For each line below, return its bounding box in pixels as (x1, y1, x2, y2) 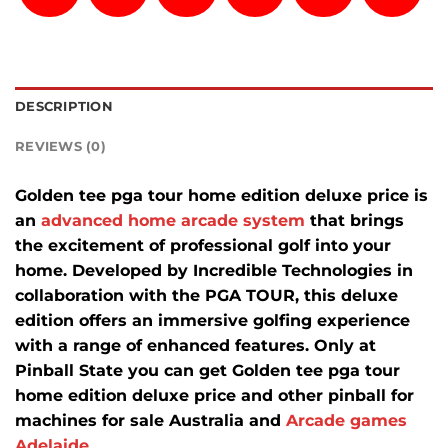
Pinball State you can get (15, 361, 232, 381)
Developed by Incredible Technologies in (72, 261, 413, 281)
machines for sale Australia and (15, 411, 286, 431)
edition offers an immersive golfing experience (15, 311, 410, 331)
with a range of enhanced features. (15, 336, 314, 356)
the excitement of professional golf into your (15, 236, 391, 256)
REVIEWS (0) (15, 139, 106, 155)
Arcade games (286, 411, 407, 431)
